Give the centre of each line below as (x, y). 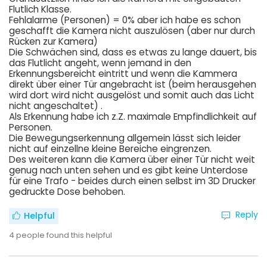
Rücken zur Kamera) (53, 42)
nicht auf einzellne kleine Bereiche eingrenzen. (110, 149)
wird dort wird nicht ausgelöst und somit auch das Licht (132, 95)
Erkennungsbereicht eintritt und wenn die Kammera (123, 74)
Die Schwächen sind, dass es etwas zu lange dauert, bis (133, 52)
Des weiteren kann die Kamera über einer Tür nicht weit (132, 160)
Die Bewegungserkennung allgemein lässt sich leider (125, 138)
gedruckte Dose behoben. (67, 192)
